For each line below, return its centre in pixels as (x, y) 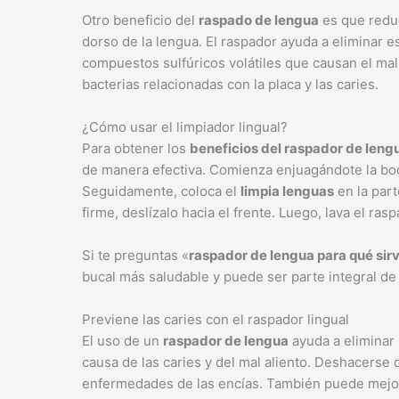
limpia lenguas (287, 191)
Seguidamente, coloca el (161, 191)
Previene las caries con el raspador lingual (216, 319)
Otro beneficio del (140, 20)
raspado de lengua (259, 20)
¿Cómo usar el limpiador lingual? (185, 127)
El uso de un (122, 341)
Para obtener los (136, 148)
